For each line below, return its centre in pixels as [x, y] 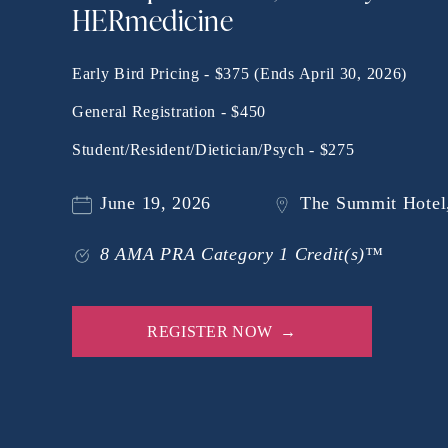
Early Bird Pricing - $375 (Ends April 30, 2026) [240, 74]
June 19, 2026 [156, 202]
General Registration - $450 [169, 112]
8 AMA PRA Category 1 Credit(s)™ [242, 254]
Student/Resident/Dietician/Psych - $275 [213, 150]
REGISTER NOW [210, 331]
